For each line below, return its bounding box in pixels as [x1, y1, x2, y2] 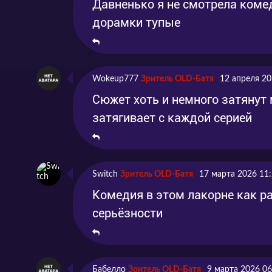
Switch [92, 169, 118, 178]
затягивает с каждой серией [92, 110, 252, 125]
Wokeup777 [92, 74, 138, 83]
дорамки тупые [92, 15, 180, 30]
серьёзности [92, 205, 163, 220]
